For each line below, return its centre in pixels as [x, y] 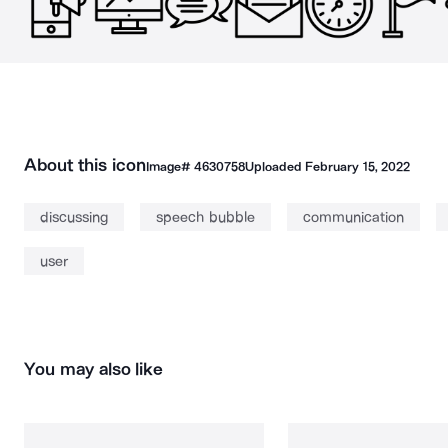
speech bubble [205, 217]
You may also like [94, 369]
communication [353, 217]
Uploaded [275, 166]
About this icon [85, 165]
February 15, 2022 [357, 166]
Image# [169, 166]
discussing [74, 217]
